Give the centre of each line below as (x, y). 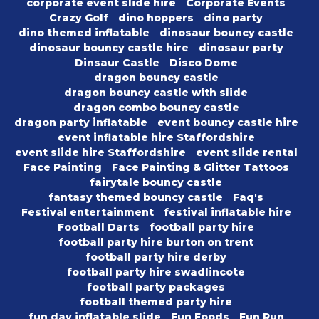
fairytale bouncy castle (156, 183)
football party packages (156, 287)
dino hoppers (156, 18)
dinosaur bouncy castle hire (109, 48)
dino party (233, 18)
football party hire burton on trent (156, 242)
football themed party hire (156, 302)
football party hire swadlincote (156, 272)
